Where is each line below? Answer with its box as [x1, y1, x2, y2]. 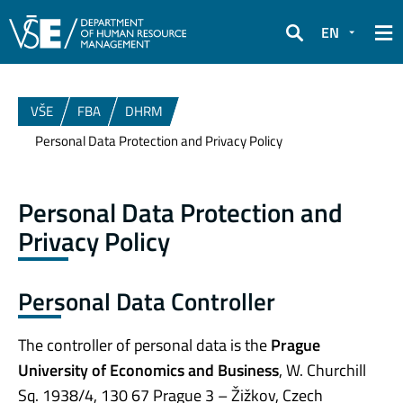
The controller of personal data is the [18, 333, 271, 358]
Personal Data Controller [18, 282, 275, 319]
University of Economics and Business [18, 358, 279, 383]
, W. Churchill [279, 358, 366, 383]
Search [285, 33, 328, 56]
